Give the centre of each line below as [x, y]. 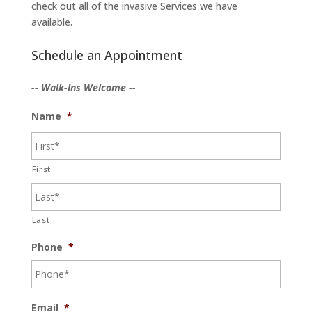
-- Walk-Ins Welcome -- [83, 88]
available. [52, 22]
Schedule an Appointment [107, 55]
